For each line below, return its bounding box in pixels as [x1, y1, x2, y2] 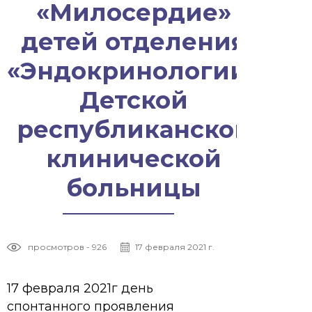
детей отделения [21, 27, 247, 56]
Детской [79, 86, 188, 115]
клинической [46, 144, 221, 173]
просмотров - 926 [28, 242, 107, 252]
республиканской [16, 115, 251, 144]
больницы [66, 173, 201, 203]
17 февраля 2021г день [7, 281, 153, 296]
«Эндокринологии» [7, 56, 260, 86]
